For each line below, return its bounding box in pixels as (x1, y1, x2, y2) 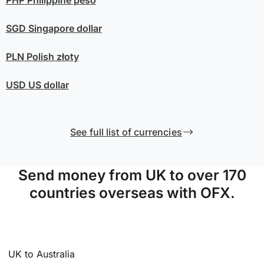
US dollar (25, 78, 69, 91)
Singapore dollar (25, 22, 102, 34)
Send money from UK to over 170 (18, 166, 246, 184)
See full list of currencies (70, 126, 182, 138)
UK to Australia (8, 247, 75, 260)
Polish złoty (24, 50, 79, 62)
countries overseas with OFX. (29, 183, 235, 202)
